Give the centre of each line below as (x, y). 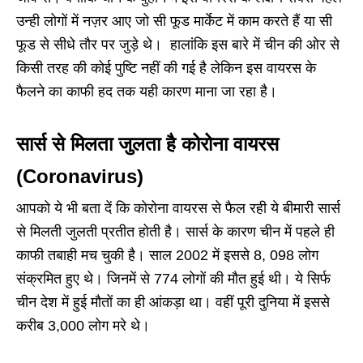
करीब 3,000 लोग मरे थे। (85, 325)
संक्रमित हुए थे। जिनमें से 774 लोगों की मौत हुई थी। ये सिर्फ (173, 278)
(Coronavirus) (80, 176)
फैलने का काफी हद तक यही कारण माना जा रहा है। (149, 91)
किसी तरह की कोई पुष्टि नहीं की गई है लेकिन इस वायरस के (166, 68)
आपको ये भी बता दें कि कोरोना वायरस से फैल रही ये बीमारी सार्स (178, 208)
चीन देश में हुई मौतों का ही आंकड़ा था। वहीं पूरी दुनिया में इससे (173, 302)
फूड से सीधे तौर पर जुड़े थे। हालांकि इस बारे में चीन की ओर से (178, 44)
